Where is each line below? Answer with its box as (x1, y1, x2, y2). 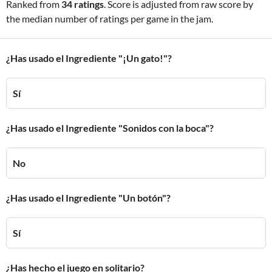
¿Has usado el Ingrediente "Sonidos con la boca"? (6, 122, 214, 134)
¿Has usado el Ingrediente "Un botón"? (6, 192, 171, 203)
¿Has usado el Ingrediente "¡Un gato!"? (6, 52, 172, 64)
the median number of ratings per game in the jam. (6, 13, 213, 24)
